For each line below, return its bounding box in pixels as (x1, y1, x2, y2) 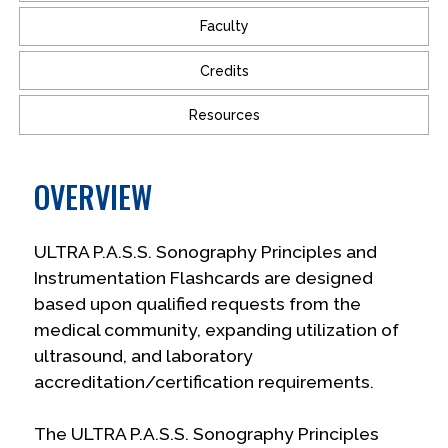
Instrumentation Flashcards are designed (34, 267, 374, 288)
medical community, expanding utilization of (34, 319, 400, 340)
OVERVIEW (34, 173, 153, 219)
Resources (188, 106, 260, 123)
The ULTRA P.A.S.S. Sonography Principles (34, 423, 380, 444)
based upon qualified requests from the (34, 293, 362, 314)
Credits (199, 62, 249, 79)
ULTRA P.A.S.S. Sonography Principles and (34, 241, 378, 262)
